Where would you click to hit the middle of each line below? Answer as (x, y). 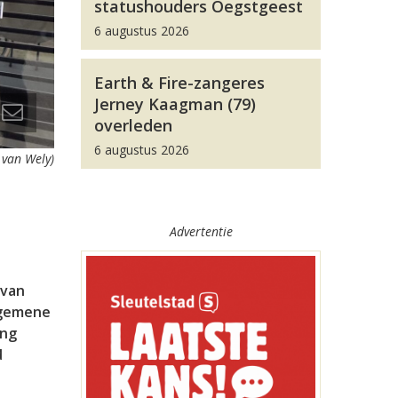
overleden (133, 125)
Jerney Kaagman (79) (175, 104)
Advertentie (201, 231)
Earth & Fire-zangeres (179, 83)
